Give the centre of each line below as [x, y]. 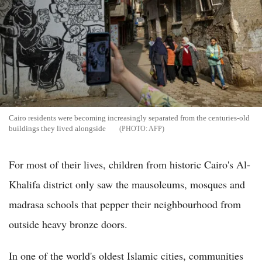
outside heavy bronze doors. [68, 224]
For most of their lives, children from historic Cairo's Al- [130, 164]
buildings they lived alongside [57, 128]
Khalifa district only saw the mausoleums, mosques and [127, 184]
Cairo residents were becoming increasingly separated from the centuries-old [129, 118]
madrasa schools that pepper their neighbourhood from [125, 204]
